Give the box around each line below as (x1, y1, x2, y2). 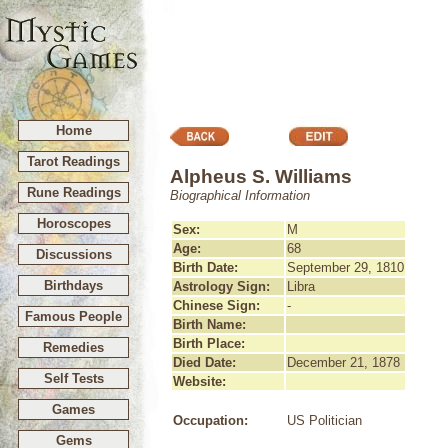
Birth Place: (173, 336, 245, 351)
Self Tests (43, 371, 104, 386)
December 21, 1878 (287, 355, 400, 370)
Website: (173, 374, 226, 389)
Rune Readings (26, 185, 121, 200)
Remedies (43, 340, 104, 355)
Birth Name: (173, 317, 246, 332)
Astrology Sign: (173, 279, 270, 294)
